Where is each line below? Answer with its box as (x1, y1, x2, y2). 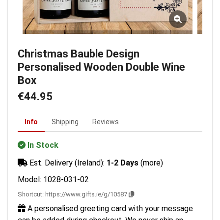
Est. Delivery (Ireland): (27, 158, 107, 167)
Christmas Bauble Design (18, 48, 139, 60)
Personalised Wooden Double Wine (18, 61, 185, 73)
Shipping (52, 118, 79, 126)
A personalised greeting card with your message (26, 204, 193, 213)
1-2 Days (107, 158, 138, 167)
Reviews (92, 118, 119, 126)
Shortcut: (18, 191, 45, 198)
